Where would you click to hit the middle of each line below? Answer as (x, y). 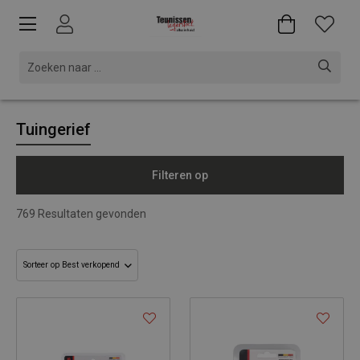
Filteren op (180, 175)
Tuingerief (53, 129)
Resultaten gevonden (91, 214)
